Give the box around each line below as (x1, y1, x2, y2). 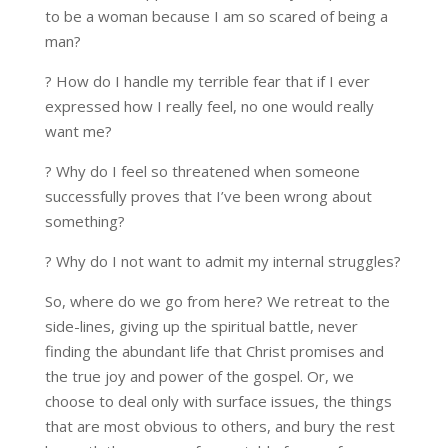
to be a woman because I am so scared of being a (44, 6, 388, 27)
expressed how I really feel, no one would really (44, 96, 374, 117)
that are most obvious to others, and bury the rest (44, 416, 395, 437)
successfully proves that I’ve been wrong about (44, 186, 372, 207)
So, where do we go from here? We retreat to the (44, 291, 390, 312)
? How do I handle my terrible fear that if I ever (44, 71, 370, 92)
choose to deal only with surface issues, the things (44, 391, 392, 412)
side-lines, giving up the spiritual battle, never (44, 316, 358, 337)
